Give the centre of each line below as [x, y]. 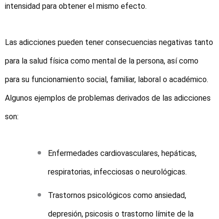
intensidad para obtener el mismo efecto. [76, 6]
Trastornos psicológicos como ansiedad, [117, 195]
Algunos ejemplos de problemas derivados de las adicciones [108, 98]
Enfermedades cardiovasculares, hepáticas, [122, 153]
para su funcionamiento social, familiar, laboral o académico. [107, 80]
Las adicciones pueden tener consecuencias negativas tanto [109, 43]
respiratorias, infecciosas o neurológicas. [118, 172]
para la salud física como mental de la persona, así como [102, 61]
